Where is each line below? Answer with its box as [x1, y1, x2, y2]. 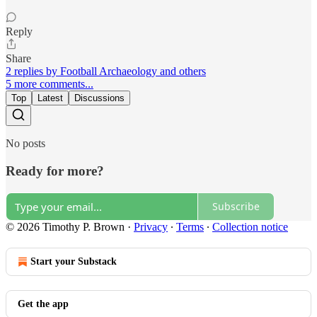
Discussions [74, 93, 125, 104]
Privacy [134, 220, 168, 233]
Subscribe [212, 200, 260, 214]
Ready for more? [6, 163, 104, 179]
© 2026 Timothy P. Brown [6, 220, 125, 233]
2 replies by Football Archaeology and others [6, 65, 206, 78]
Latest [38, 93, 63, 104]
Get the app [18, 298, 69, 309]
